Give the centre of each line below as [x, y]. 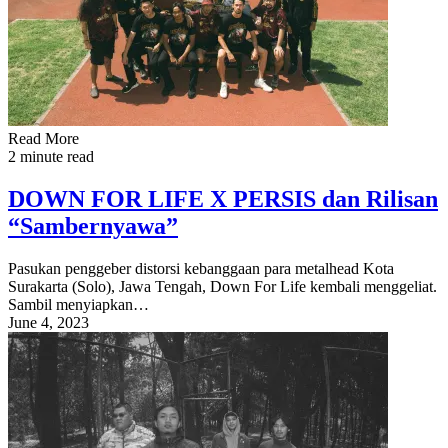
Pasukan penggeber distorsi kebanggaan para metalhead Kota [201, 268]
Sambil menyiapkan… [78, 304]
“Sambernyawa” [93, 225]
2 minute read [51, 157]
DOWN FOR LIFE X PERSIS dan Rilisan [223, 198]
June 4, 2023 [48, 322]
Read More [43, 139]
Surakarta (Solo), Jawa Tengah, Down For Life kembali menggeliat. [222, 286]
